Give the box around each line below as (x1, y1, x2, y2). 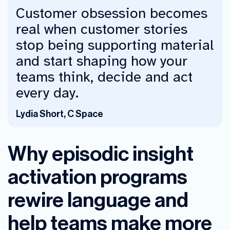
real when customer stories (16, 20, 187, 38)
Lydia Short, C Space (16, 108, 103, 120)
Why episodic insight (8, 141, 194, 166)
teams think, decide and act (16, 67, 193, 86)
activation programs (8, 164, 187, 189)
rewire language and (8, 187, 188, 213)
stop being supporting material (16, 35, 214, 54)
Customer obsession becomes (16, 4, 207, 22)
